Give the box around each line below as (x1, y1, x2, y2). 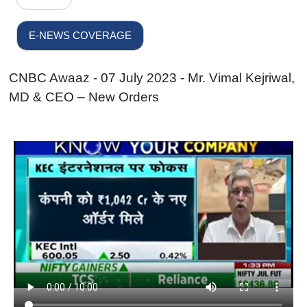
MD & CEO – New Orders (9, 89, 160, 104)
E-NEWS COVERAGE (29, 29, 132, 42)
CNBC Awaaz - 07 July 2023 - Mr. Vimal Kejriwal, (9, 70, 295, 85)
